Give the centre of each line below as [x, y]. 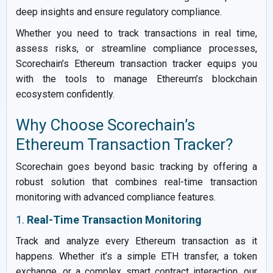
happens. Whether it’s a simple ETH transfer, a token [136, 256]
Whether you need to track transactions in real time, [136, 33]
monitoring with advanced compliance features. [116, 197]
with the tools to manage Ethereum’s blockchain [136, 79]
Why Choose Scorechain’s [105, 125]
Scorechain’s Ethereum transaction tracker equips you [136, 63]
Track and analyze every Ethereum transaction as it [136, 241]
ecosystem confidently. [65, 94]
